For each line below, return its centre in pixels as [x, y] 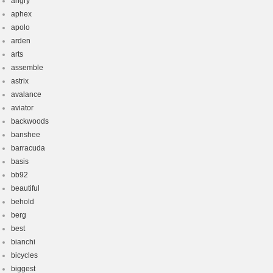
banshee [26, 135]
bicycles [24, 255]
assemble [27, 68]
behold [23, 202]
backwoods [30, 121]
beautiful [25, 188]
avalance [26, 94]
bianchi [23, 242]
